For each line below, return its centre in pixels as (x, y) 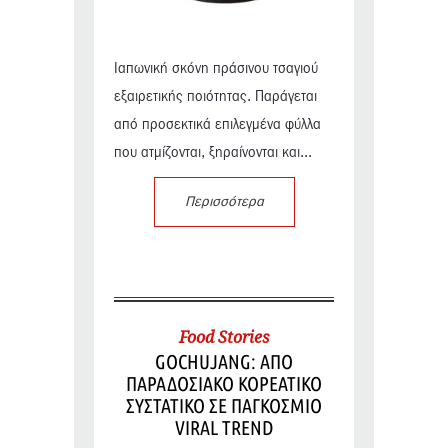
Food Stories (224, 337)
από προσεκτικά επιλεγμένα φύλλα (217, 125)
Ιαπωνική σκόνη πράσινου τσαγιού (216, 69)
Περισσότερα (224, 202)
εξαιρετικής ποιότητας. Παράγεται (215, 97)
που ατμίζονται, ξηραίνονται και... (213, 153)
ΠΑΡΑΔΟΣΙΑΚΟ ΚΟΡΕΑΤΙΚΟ (224, 384)
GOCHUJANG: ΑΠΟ (224, 362)
